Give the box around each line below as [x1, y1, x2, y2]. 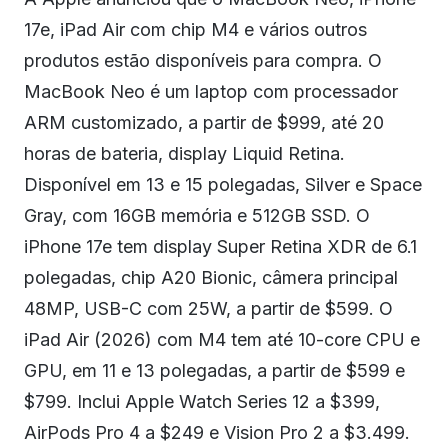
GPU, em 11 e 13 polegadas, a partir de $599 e [24, 360, 405, 381]
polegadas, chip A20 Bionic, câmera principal [24, 267, 398, 288]
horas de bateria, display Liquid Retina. [24, 143, 345, 164]
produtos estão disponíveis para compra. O [24, 50, 382, 71]
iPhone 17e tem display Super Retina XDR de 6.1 [24, 236, 417, 257]
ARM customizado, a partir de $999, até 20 [24, 112, 384, 133]
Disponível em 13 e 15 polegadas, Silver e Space [24, 174, 422, 195]
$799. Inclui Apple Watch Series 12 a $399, [24, 391, 380, 412]
